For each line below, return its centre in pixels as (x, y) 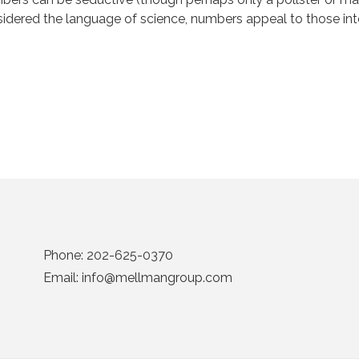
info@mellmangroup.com (157, 277)
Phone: (65, 255)
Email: (63, 277)
